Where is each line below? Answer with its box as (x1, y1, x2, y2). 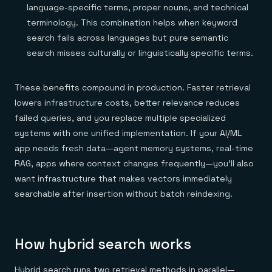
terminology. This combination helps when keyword (27, 17, 237, 28)
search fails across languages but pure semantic (27, 32, 228, 43)
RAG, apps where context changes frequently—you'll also (15, 158, 254, 169)
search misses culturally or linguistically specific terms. (27, 47, 253, 58)
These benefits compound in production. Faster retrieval (15, 82, 251, 93)
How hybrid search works (15, 234, 191, 253)
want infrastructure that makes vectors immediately (15, 173, 232, 184)
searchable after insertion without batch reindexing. (15, 188, 233, 199)
